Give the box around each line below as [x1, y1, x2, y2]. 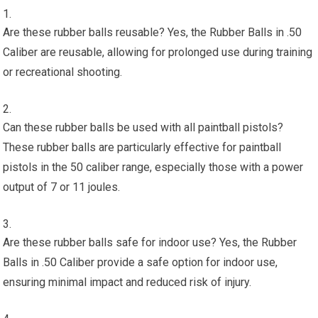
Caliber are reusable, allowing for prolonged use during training [3, 45, 313, 60]
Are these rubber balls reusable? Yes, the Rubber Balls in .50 [3, 26, 302, 40]
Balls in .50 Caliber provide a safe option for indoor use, [3, 256, 278, 270]
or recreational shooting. [3, 65, 123, 79]
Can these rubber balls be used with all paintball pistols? [3, 121, 284, 135]
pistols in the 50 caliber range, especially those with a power [3, 160, 304, 175]
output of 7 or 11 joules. [3, 180, 121, 194]
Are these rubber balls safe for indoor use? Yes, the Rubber [3, 236, 297, 250]
